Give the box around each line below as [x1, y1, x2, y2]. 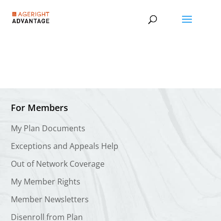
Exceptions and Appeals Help [11, 141, 119, 151]
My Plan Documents [11, 123, 86, 134]
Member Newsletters [11, 194, 89, 205]
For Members [11, 102, 69, 113]
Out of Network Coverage [11, 158, 105, 169]
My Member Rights [11, 176, 81, 187]
